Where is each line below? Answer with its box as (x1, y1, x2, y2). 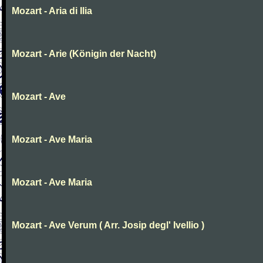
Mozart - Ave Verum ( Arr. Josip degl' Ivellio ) (12, 220, 204, 230)
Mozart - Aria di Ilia (12, 6, 92, 16)
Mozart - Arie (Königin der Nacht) (12, 49, 156, 59)
